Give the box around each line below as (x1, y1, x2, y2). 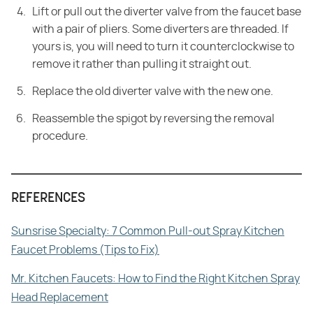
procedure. (32, 131, 88, 143)
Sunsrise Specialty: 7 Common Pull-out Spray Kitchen (11, 226, 284, 238)
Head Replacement (11, 292, 108, 304)
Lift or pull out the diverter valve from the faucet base (32, 6, 301, 18)
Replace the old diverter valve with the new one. (32, 86, 273, 98)
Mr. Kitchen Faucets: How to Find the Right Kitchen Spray (11, 273, 300, 285)
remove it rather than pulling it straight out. (32, 59, 252, 71)
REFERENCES (11, 191, 85, 206)
